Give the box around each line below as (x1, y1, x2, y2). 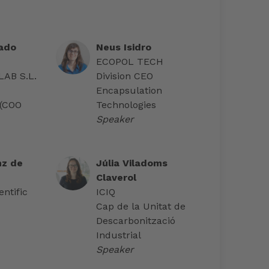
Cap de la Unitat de (96, 201, 186, 213)
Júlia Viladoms (96, 157, 168, 169)
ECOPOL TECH (96, 56, 164, 68)
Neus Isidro (96, 41, 152, 53)
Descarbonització (96, 215, 176, 227)
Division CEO (96, 70, 154, 82)
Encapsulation (96, 85, 163, 97)
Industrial (96, 229, 142, 241)
